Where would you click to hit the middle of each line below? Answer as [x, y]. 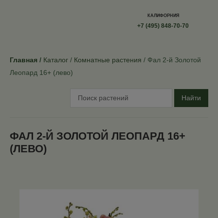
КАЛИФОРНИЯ [163, 16]
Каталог [56, 60]
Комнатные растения [108, 60]
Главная [24, 60]
